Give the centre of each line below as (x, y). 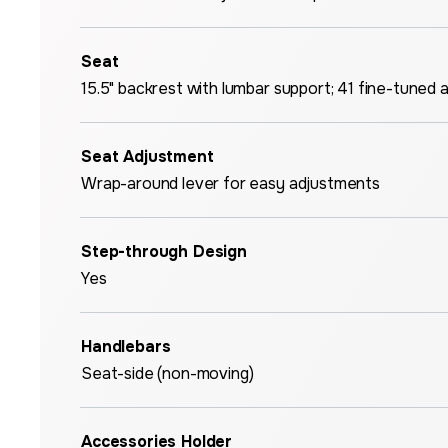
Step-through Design (164, 251)
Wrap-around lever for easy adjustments (230, 183)
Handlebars (126, 346)
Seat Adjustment (147, 156)
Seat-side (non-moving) (167, 373)
